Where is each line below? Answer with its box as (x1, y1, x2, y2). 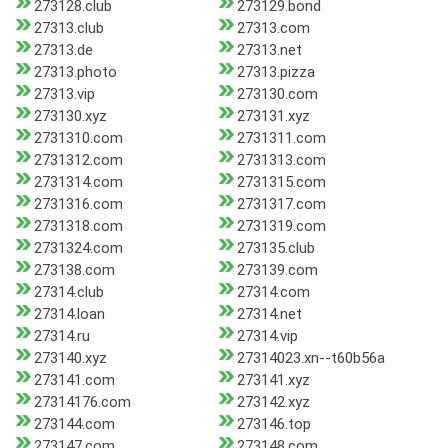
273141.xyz (236, 371, 310, 390)
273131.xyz (236, 107, 310, 126)
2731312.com (34, 151, 123, 170)
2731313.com (236, 151, 326, 170)
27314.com (236, 283, 310, 302)
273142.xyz (236, 393, 310, 412)
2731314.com (34, 173, 123, 192)
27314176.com (34, 393, 131, 412)
